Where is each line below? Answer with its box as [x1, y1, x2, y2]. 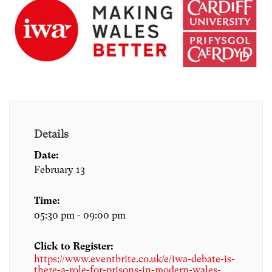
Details [34, 127, 69, 140]
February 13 [34, 163, 85, 175]
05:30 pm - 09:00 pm [34, 209, 126, 221]
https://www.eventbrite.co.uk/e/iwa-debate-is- [34, 253, 235, 265]
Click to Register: [34, 240, 114, 253]
